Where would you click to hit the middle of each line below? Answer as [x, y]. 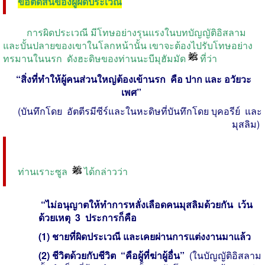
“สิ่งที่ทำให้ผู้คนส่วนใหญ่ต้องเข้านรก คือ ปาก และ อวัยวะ [132, 79]
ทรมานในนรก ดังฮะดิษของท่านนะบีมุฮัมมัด [96, 58]
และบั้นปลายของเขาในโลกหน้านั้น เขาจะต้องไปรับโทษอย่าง [128, 45]
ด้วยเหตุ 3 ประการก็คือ [88, 217]
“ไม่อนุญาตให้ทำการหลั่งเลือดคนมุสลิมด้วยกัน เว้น [146, 204]
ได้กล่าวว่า [105, 172]
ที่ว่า [209, 58]
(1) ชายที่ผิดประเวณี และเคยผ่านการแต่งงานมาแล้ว [146, 236]
